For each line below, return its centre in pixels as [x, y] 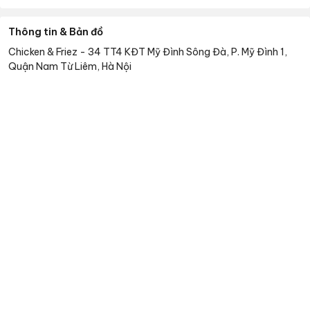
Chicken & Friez [43, 52]
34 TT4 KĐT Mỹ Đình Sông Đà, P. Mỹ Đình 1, [188, 52]
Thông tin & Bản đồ [56, 31]
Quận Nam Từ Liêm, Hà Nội [70, 66]
